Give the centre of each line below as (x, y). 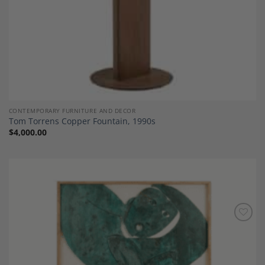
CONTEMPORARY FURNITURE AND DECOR (72, 110)
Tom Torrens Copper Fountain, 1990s (82, 121)
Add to (237, 230)
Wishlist (238, 238)
